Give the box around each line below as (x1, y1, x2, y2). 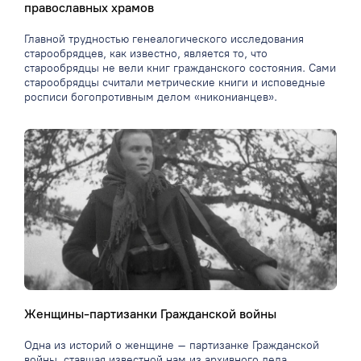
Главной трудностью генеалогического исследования (24, 32, 304, 47)
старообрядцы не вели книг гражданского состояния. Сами (24, 61, 336, 76)
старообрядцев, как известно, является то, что (24, 47, 268, 61)
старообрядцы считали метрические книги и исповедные (24, 76, 326, 90)
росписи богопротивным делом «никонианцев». (24, 90, 277, 105)
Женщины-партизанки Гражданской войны (24, 306, 276, 322)
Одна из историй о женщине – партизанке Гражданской (24, 338, 319, 353)
